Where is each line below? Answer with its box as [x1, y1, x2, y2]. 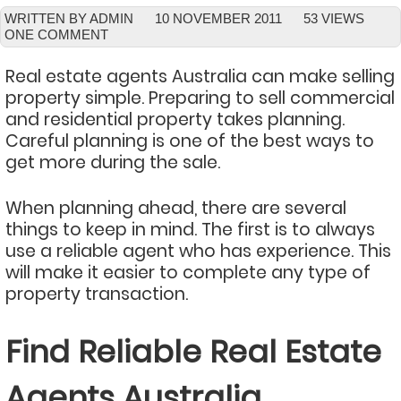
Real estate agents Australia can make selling [5, 64, 395, 89]
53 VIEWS [303, 11, 364, 26]
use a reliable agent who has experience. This [5, 239, 391, 263]
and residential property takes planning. [5, 107, 345, 132]
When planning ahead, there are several [5, 196, 346, 220]
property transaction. [5, 282, 188, 306]
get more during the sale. [5, 150, 220, 175]
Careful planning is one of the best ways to [5, 129, 374, 153]
